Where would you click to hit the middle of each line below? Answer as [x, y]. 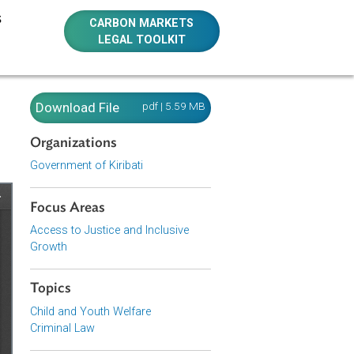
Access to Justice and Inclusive [200, 256]
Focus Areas [154, 230]
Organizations [160, 158]
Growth [132, 274]
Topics [135, 321]
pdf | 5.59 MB [272, 118]
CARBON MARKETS [236, 25]
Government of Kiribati [175, 184]
